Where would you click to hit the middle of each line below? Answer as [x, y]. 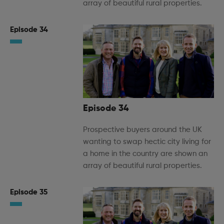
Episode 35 [29, 192]
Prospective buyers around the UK [142, 130]
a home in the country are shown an [145, 154]
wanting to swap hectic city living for [147, 142]
